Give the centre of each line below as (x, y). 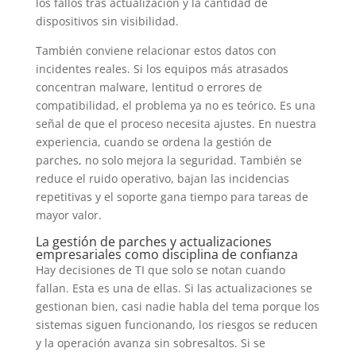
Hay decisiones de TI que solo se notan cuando (160, 269)
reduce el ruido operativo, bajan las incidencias (162, 178)
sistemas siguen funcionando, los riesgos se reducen (176, 324)
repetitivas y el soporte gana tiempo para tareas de (172, 196)
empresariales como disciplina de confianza (166, 254)
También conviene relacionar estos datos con (156, 50)
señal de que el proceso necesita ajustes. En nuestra (176, 123)
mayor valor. (68, 215)
